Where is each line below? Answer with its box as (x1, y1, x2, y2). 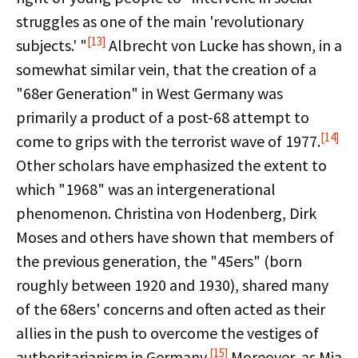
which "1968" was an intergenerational (16, 179, 276, 199)
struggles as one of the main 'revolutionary (16, 11, 304, 31)
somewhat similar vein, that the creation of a (16, 59, 316, 79)
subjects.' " (16, 35, 87, 55)
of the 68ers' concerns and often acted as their (16, 299, 325, 319)
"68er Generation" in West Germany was (16, 83, 283, 103)
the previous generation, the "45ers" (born (16, 251, 302, 271)
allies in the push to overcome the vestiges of (16, 323, 319, 343)
